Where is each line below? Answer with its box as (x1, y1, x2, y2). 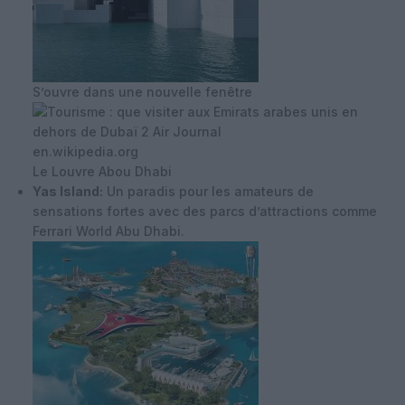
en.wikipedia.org (33, 143, 138, 159)
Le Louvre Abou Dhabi (33, 163, 172, 179)
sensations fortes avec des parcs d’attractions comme (33, 202, 377, 219)
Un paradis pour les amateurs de (103, 183, 314, 199)
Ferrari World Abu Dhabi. (33, 222, 184, 239)
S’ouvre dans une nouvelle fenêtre (33, 83, 252, 99)
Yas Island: (33, 183, 103, 199)
